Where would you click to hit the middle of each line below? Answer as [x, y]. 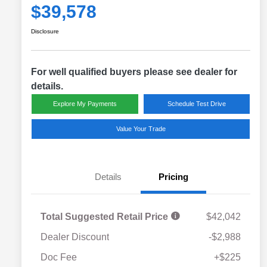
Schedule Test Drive [196, 103]
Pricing [173, 176]
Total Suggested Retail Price [105, 216]
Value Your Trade [141, 128]
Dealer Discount [75, 237]
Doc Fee [59, 257]
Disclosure [45, 31]
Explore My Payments [85, 103]
